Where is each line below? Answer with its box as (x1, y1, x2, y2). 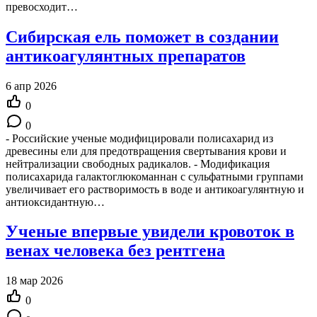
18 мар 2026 (6, 275, 63, 287)
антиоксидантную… (6, 195, 105, 208)
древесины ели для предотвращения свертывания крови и (6, 144, 287, 157)
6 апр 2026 (6, 79, 57, 92)
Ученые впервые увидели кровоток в (6, 222, 294, 241)
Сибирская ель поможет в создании (6, 27, 279, 46)
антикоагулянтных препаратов (6, 46, 246, 65)
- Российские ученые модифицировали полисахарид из (6, 132, 273, 144)
